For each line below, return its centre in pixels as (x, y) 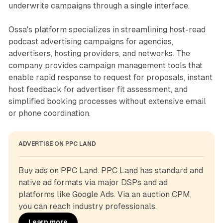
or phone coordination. (49, 113)
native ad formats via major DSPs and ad (93, 182)
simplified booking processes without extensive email (107, 101)
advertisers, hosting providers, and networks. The (99, 53)
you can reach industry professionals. (87, 206)
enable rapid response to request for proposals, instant (110, 77)
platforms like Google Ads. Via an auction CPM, (105, 194)
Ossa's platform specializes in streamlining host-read (107, 29)
